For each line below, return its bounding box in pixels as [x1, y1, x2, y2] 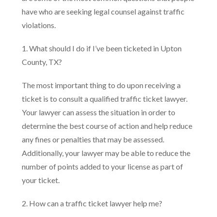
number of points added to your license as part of [22, 162, 183, 171]
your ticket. [22, 175, 60, 185]
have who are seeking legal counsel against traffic [22, 7, 185, 16]
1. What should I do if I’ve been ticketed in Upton [22, 44, 182, 53]
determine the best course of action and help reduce [22, 121, 192, 130]
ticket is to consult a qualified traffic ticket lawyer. [22, 94, 187, 103]
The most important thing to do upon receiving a [22, 80, 181, 90]
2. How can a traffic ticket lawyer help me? [22, 199, 162, 208]
